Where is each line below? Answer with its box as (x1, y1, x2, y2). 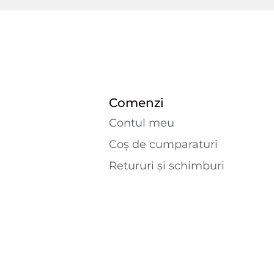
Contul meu (108, 116, 174, 130)
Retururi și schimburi (108, 158, 224, 172)
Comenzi (108, 95, 164, 110)
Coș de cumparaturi (108, 137, 218, 151)
